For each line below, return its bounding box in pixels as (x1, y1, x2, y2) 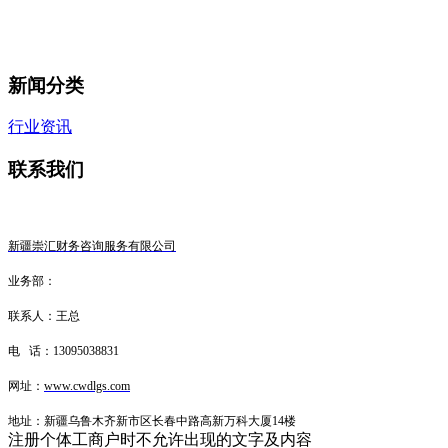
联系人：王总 (8, 308, 80, 323)
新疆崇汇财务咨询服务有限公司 (8, 238, 176, 253)
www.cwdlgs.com (44, 378, 130, 393)
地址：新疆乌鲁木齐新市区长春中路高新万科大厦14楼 (8, 413, 296, 428)
